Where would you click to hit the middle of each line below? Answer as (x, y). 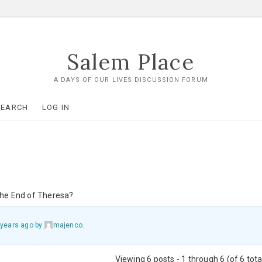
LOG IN (56, 107)
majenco (68, 225)
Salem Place (131, 62)
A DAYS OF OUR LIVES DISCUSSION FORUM (131, 80)
